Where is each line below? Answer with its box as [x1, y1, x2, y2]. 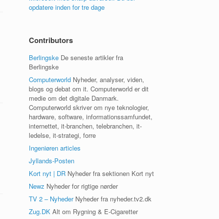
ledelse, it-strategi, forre [29, 131, 96, 140]
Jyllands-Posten [29, 156, 75, 165]
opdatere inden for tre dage [29, 2, 105, 12]
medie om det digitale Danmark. [29, 93, 119, 103]
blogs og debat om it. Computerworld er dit [29, 84, 149, 93]
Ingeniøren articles [29, 143, 81, 153]
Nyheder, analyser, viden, [71, 75, 145, 84]
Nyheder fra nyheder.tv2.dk [73, 194, 152, 203]
